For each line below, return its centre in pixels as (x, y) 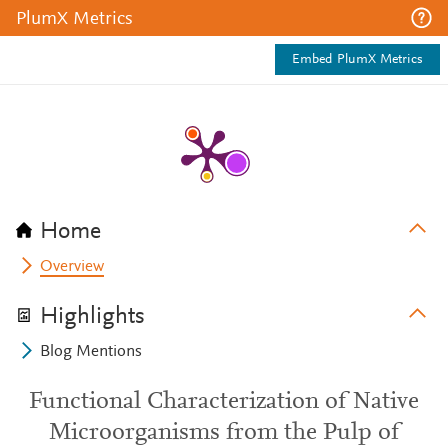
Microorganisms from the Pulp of (224, 433)
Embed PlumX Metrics (357, 60)
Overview (72, 267)
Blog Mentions (91, 352)
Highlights (92, 317)
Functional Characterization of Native (224, 402)
